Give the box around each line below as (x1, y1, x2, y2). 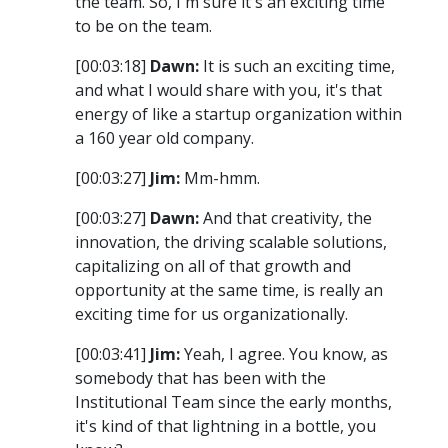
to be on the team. (75, 15, 212, 38)
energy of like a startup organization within (75, 103, 402, 126)
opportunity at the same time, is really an (75, 279, 383, 302)
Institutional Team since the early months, (75, 391, 392, 414)
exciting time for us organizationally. (75, 303, 348, 326)
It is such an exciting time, (199, 55, 395, 78)
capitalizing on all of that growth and (75, 255, 351, 278)
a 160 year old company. (75, 127, 254, 150)
